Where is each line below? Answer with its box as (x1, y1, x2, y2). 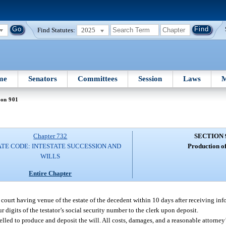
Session (138, 74, 162, 83)
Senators (28, 74, 57, 83)
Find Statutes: (37, 26, 76, 34)
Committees (78, 74, 118, 83)
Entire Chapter (29, 169, 72, 177)
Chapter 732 (33, 132, 68, 140)
